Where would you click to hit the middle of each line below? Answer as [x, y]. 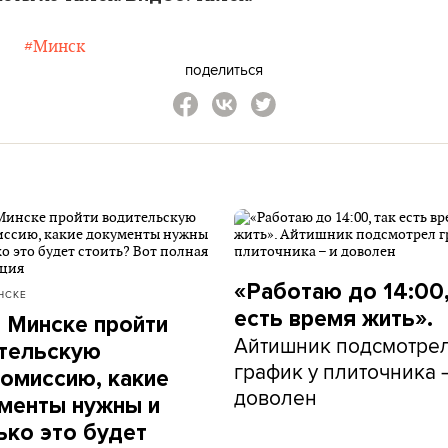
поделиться [224, 69]
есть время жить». [333, 319]
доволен [275, 397]
